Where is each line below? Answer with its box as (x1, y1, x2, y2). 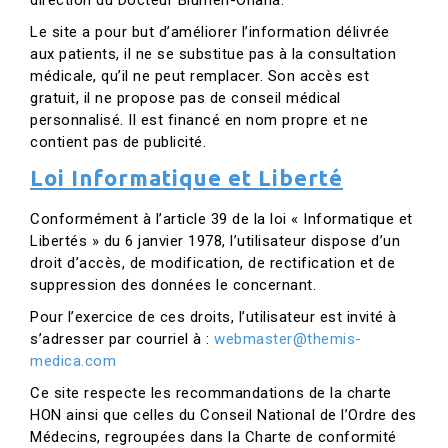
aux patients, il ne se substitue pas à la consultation (30, 45, 396, 63)
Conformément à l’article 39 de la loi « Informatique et (30, 210, 413, 228)
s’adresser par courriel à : (30, 330, 214, 348)
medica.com (30, 352, 116, 370)
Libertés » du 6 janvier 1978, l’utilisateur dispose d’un (30, 232, 400, 250)
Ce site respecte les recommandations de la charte (30, 384, 392, 402)
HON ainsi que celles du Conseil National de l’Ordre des (30, 406, 417, 424)
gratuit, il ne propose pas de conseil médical (30, 89, 341, 107)
